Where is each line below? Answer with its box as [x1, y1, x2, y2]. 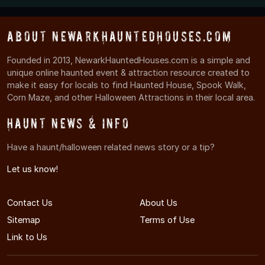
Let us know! [7, 164, 58, 174]
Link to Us [7, 232, 47, 243]
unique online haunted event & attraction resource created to [7, 67, 250, 78]
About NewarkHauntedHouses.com [7, 28, 232, 44]
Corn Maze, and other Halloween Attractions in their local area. [7, 92, 255, 103]
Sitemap [7, 215, 40, 225]
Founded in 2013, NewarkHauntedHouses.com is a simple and [7, 55, 250, 66]
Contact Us [7, 198, 53, 208]
